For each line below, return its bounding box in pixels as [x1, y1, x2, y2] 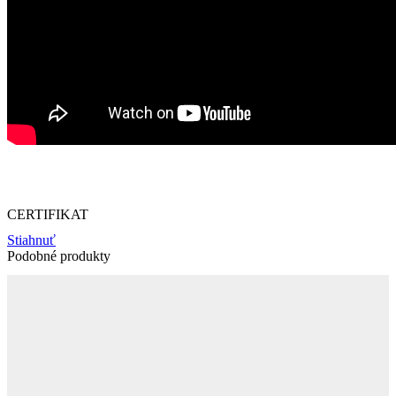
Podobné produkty [7, 248, 110, 264]
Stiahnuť [7, 232, 56, 248]
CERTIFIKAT [7, 207, 88, 223]
